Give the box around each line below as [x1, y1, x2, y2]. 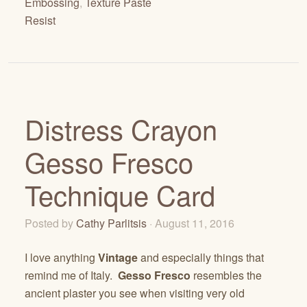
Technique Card [25, 174, 215, 214]
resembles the [191, 267, 262, 283]
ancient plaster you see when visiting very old [25, 284, 245, 301]
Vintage [98, 249, 138, 265]
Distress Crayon [25, 108, 217, 148]
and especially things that [138, 249, 264, 265]
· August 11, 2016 [149, 214, 237, 231]
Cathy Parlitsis [76, 214, 147, 231]
